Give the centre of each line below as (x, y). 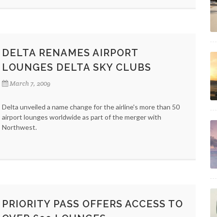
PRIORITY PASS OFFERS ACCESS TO (93, 204)
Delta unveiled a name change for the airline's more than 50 (91, 107)
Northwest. (19, 127)
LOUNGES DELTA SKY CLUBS (77, 67)
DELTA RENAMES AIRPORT (70, 53)
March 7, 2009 (30, 84)
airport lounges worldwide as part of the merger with (82, 117)
